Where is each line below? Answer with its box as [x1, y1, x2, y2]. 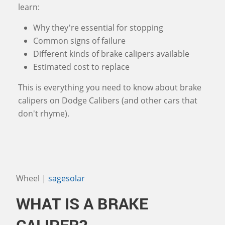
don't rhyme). [18, 108, 69, 119]
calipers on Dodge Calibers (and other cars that [18, 95, 197, 106]
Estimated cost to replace [33, 61, 130, 72]
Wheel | [16, 173, 48, 184]
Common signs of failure [33, 35, 126, 46]
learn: [18, 2, 40, 13]
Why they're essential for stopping [33, 22, 163, 33]
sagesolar [48, 173, 85, 184]
